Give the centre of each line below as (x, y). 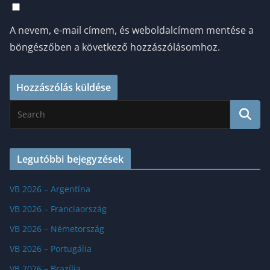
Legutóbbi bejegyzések (71, 159)
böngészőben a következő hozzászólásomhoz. (115, 47)
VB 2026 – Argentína (50, 189)
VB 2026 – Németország (57, 228)
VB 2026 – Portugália (51, 248)
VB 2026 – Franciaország (58, 209)
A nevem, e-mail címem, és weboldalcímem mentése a (132, 30)
